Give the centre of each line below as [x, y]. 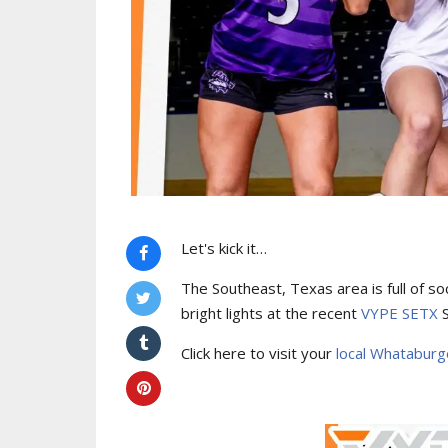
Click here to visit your [258, 352]
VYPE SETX [399, 312]
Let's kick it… [224, 247]
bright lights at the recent [271, 312]
